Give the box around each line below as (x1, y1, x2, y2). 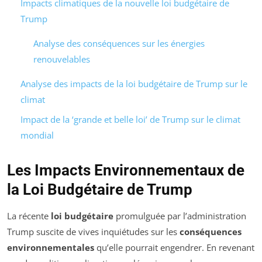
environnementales (7, 242, 94, 254)
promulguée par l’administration (113, 210, 246, 222)
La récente (7, 210, 51, 222)
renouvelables (33, 53, 90, 65)
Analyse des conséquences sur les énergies (33, 37, 205, 49)
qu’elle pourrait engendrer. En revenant (94, 242, 254, 254)
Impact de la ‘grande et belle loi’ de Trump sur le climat (20, 113, 240, 126)
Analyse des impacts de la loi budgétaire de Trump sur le (20, 77, 247, 89)
